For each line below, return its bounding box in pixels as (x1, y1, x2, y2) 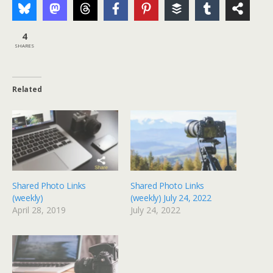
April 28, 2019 (12, 204, 66, 216)
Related (12, 84, 42, 94)
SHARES (15, 41, 34, 49)
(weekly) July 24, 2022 (130, 192, 211, 204)
